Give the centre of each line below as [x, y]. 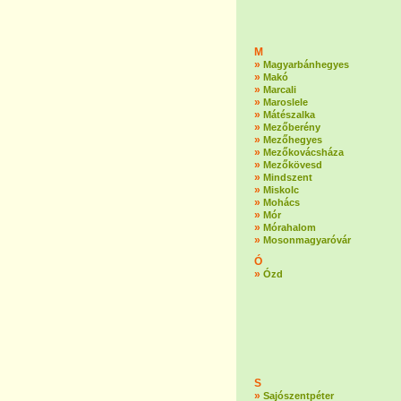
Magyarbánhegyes [306, 64]
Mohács [282, 202]
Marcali [280, 90]
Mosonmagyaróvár [307, 240]
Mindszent [288, 177]
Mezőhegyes [293, 140]
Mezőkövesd [293, 165]
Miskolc [281, 190]
